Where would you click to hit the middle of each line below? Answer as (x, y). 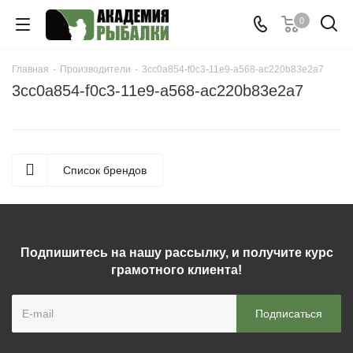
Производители (95, 69)
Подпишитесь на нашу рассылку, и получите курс (176, 253)
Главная (30, 69)
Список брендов (105, 170)
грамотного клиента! (176, 270)
